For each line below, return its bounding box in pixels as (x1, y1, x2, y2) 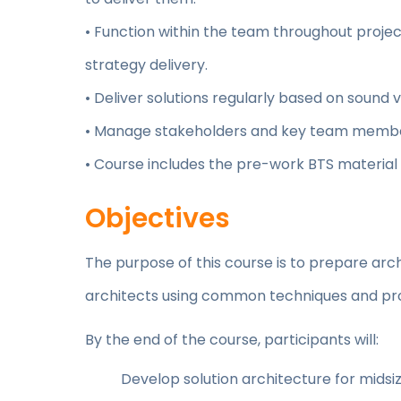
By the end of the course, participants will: (85, 329, 379, 351)
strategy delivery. (85, 55, 208, 76)
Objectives (85, 200, 230, 238)
